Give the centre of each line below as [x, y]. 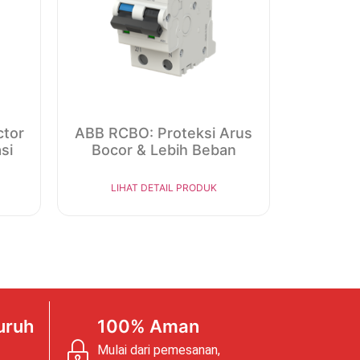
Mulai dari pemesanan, [158, 350]
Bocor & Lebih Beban [164, 150]
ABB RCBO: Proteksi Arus [164, 133]
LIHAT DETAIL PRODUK [164, 188]
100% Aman [148, 327]
